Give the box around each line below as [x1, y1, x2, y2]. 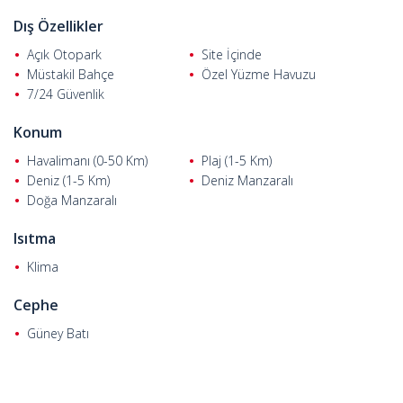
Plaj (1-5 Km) [201, 152, 272, 169]
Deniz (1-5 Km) [27, 172, 110, 189]
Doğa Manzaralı [27, 192, 117, 209]
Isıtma [13, 228, 56, 248]
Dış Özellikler [13, 16, 103, 36]
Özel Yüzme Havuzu [201, 66, 316, 83]
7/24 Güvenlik [27, 85, 104, 103]
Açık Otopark [27, 46, 102, 63]
